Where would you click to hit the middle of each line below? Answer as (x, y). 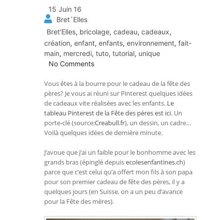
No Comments (70, 63)
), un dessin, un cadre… (158, 123)
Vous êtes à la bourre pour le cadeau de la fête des (117, 83)
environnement (151, 43)
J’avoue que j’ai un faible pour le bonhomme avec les (120, 152)
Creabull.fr (110, 123)
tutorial (124, 53)
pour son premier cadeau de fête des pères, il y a (114, 181)
